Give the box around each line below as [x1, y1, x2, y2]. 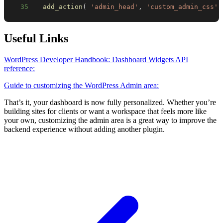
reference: [4, 64, 35, 73]
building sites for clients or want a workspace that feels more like [4, 107, 207, 116]
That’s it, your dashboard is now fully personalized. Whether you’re [4, 98, 216, 107]
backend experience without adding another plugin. [4, 125, 165, 134]
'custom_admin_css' [146, 3, 219, 11]
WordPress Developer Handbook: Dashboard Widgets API [4, 55, 188, 64]
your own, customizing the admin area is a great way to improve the [4, 116, 217, 125]
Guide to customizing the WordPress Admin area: [4, 81, 159, 90]
